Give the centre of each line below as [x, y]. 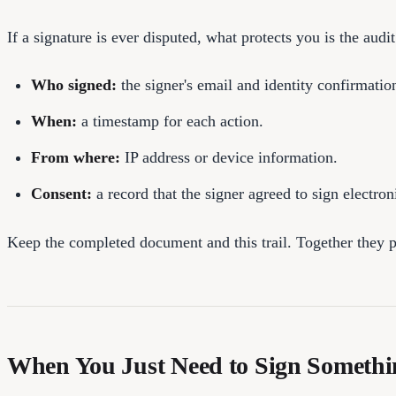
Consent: [61, 194]
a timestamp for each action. [170, 122]
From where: [76, 158]
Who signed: [74, 85]
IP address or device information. [229, 158]
